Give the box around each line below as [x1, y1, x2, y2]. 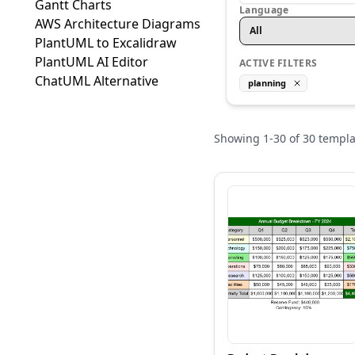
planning [248, 77, 286, 89]
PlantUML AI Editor [35, 53, 148, 71]
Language [239, 3, 289, 17]
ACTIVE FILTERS [239, 56, 318, 70]
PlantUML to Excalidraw [35, 34, 177, 52]
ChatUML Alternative [35, 72, 158, 90]
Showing [214, 131, 263, 146]
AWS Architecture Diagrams [35, 15, 200, 32]
